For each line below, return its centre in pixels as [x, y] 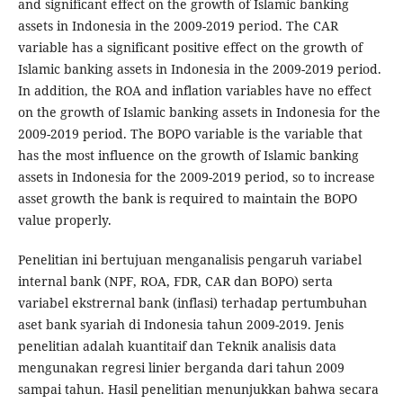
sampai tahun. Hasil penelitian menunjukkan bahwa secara [198, 390]
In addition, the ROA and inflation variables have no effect [194, 91]
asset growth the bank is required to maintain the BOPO [187, 199]
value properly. [64, 220]
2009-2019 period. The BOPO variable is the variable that [190, 134]
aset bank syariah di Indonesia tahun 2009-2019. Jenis [180, 325]
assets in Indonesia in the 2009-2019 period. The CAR [178, 26]
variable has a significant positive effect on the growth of [190, 48]
